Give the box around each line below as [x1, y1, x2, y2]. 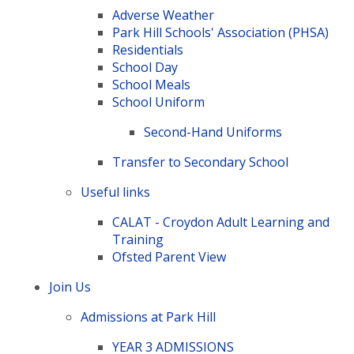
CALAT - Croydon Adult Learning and [112, 213, 330, 231]
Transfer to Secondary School [112, 153, 289, 171]
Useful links [81, 183, 151, 201]
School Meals [112, 76, 191, 93]
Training [112, 231, 164, 248]
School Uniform [112, 93, 205, 111]
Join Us [49, 278, 92, 296]
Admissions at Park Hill [81, 308, 217, 326]
